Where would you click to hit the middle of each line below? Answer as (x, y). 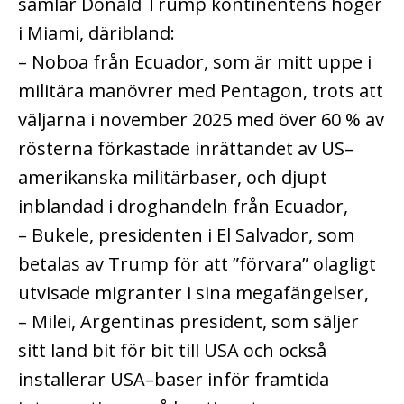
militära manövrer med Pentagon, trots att (201, 90)
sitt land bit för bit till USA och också (172, 350)
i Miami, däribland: (96, 32)
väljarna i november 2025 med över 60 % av (201, 119)
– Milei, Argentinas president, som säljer (188, 321)
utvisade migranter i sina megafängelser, (193, 292)
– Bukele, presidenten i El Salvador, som (186, 234)
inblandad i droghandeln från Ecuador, (183, 206)
